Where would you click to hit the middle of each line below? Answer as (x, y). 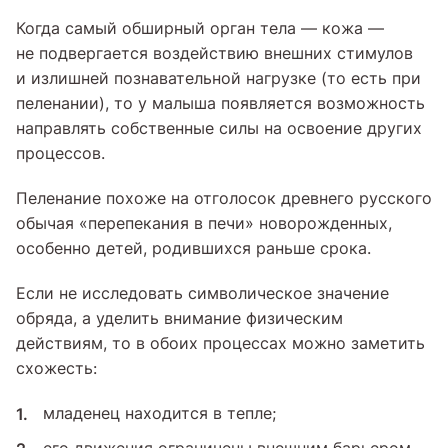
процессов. (60, 153)
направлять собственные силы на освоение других (219, 128)
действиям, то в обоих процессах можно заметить (220, 343)
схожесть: (56, 368)
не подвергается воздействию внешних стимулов (214, 53)
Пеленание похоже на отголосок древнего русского (224, 198)
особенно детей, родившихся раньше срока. (193, 248)
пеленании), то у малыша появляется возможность (220, 103)
